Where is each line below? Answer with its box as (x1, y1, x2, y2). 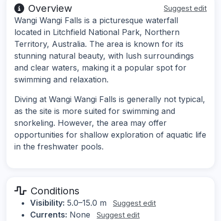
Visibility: (30, 197, 65, 208)
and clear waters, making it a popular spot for (14, 62, 186, 73)
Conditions (31, 184, 79, 197)
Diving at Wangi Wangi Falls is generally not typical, (14, 94, 205, 104)
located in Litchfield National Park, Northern (14, 27, 180, 37)
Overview (28, 2, 72, 14)
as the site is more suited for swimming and (14, 106, 175, 116)
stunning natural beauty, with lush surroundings (14, 50, 194, 61)
